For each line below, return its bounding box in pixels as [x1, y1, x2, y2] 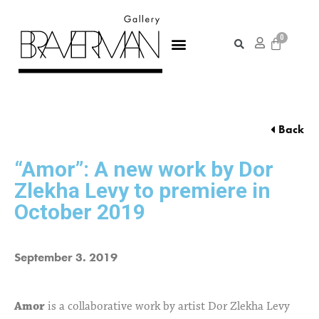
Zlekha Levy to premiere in [14, 178, 271, 204]
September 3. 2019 [14, 249, 117, 266]
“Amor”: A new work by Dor [14, 157, 273, 182]
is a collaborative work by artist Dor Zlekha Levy [45, 299, 290, 315]
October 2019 [14, 199, 145, 225]
